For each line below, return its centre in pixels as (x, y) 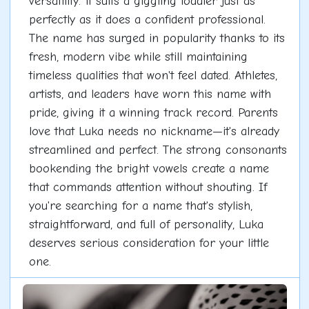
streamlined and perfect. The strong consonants (158, 150)
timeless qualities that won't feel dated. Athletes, (153, 75)
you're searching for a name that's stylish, (140, 206)
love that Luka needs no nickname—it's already (154, 131)
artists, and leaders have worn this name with (150, 94)
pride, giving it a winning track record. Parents (153, 112)
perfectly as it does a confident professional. (147, 19)
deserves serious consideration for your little (149, 243)
